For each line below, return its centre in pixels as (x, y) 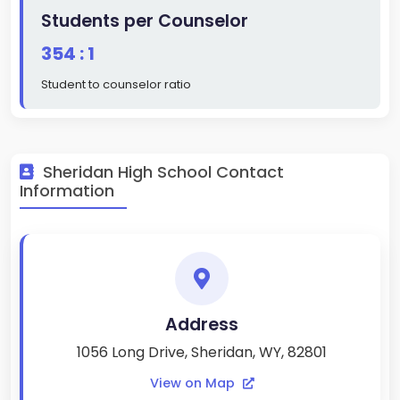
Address (202, 325)
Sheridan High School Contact (161, 172)
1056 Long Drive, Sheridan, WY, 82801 (202, 353)
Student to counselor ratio (116, 85)
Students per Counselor (145, 21)
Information (67, 191)
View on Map (194, 383)
